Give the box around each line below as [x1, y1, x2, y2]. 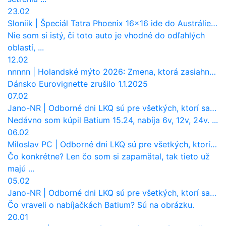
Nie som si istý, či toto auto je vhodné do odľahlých [8, 30, 205, 41]
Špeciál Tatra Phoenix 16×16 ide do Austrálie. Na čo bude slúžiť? [40, 18, 211, 29]
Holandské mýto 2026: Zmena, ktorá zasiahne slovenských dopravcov [38, 67, 209, 77]
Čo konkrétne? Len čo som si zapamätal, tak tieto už [8, 151, 210, 162]
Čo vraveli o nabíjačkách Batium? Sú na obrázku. [8, 200, 194, 210]
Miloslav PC [8, 139, 52, 150]
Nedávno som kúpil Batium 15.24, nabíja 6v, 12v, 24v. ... [8, 115, 218, 126]
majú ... [8, 163, 34, 174]
